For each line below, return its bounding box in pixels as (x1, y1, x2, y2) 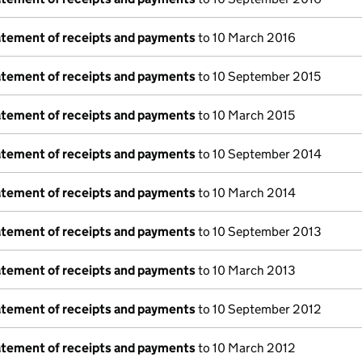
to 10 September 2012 (196, 301, 322, 317)
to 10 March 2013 (196, 263, 296, 278)
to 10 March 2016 (196, 30, 296, 45)
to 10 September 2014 (196, 146, 322, 162)
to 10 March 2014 (196, 185, 296, 200)
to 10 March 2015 (196, 107, 295, 123)
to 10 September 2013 (196, 224, 322, 239)
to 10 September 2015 (196, 69, 321, 84)
